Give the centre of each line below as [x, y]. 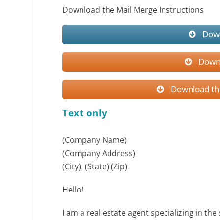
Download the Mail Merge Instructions [133, 10]
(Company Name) [95, 140]
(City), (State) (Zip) [95, 166]
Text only [85, 113]
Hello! [73, 190]
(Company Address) [99, 153]
